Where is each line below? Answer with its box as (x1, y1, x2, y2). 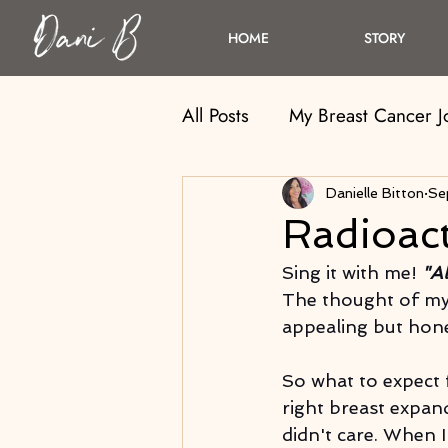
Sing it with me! (282, 262, 417, 283)
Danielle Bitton (326, 184, 424, 201)
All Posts (182, 102, 249, 129)
